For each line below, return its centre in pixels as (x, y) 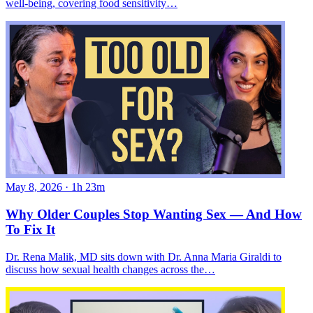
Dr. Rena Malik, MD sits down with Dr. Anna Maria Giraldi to (144, 256)
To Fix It (30, 229)
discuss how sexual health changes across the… (110, 269)
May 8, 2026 (34, 187)
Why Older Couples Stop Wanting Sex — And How (154, 214)
